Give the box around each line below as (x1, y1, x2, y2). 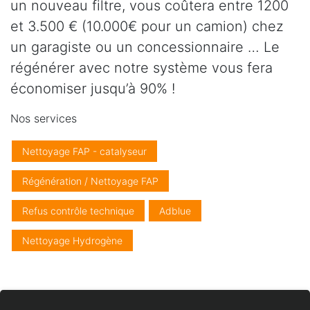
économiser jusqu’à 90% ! (10, 80, 175, 97)
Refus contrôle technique (22, 204, 134, 217)
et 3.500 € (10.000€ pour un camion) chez (10, 17, 284, 35)
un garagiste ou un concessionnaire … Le (10, 38, 280, 55)
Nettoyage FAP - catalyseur (22, 145, 147, 157)
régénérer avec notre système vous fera (10, 59, 273, 76)
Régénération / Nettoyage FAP (22, 174, 158, 187)
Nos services (10, 111, 77, 125)
